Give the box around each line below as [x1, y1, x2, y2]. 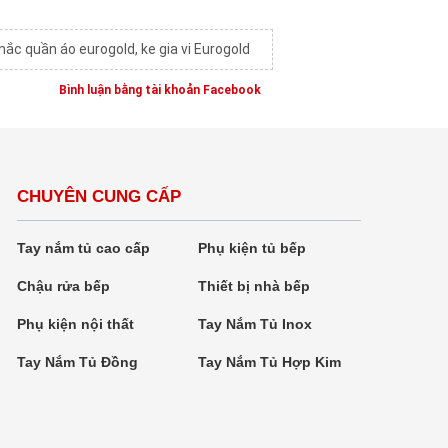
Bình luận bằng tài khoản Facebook [59, 83, 261, 98]
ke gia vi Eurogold [141, 41, 250, 58]
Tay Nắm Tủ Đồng [17, 354, 139, 371]
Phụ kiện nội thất [17, 316, 135, 333]
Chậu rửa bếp [17, 278, 111, 295]
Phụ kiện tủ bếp [198, 240, 307, 257]
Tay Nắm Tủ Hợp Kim [198, 354, 342, 371]
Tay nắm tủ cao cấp [17, 240, 151, 257]
